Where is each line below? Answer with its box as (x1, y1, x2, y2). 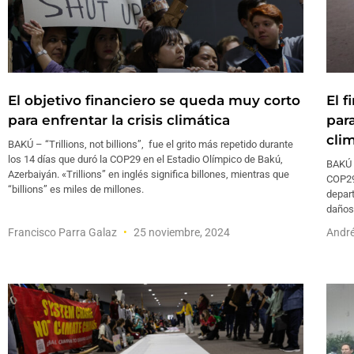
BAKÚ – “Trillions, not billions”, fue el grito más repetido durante (8, 137, 293, 150)
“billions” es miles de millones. (8, 183, 144, 195)
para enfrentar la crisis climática (8, 111, 230, 128)
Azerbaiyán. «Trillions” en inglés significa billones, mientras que (8, 168, 289, 180)
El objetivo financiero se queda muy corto (8, 92, 300, 108)
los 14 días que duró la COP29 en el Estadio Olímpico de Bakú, (8, 153, 283, 165)
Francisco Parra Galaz (8, 225, 119, 239)
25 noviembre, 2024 (131, 225, 230, 239)
